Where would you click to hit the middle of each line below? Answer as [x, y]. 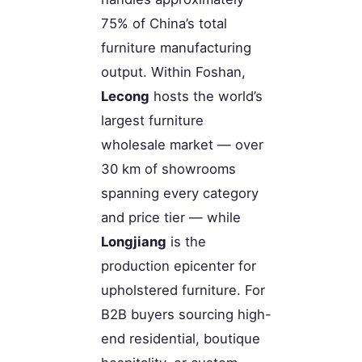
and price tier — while [171, 218]
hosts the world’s [206, 97]
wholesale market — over [182, 145]
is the [186, 242]
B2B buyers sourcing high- [186, 315]
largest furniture [152, 121]
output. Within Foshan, [173, 72]
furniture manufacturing [176, 48]
